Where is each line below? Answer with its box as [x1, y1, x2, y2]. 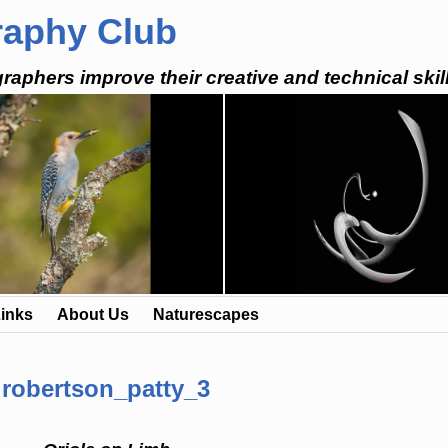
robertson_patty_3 [2, 375, 210, 403]
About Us [57, 305, 129, 323]
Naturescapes [153, 305, 259, 323]
